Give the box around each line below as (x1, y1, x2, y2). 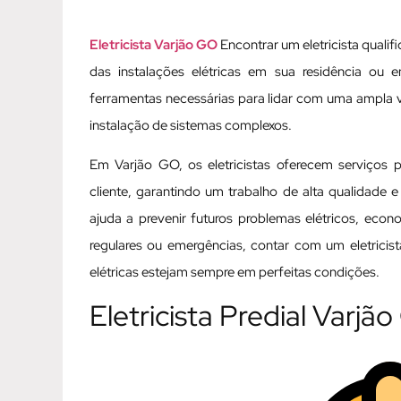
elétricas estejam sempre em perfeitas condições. (90, 263, 380, 282)
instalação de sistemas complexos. (90, 115, 294, 134)
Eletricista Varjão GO (90, 35, 218, 54)
